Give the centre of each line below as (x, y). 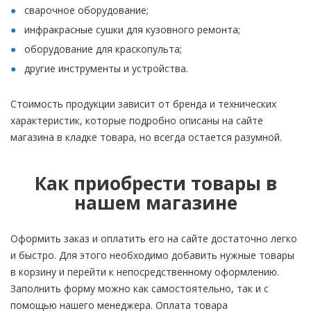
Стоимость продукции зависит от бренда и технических (143, 104)
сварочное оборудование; (86, 10)
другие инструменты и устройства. (106, 68)
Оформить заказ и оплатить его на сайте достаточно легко (154, 238)
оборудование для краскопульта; (103, 49)
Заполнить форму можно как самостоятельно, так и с (140, 288)
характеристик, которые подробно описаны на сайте (137, 120)
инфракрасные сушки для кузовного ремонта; (132, 30)
